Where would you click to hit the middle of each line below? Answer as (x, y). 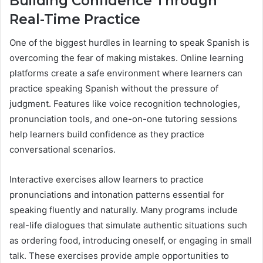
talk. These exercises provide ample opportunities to (119, 256)
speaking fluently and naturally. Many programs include (124, 210)
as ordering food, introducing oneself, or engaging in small (131, 241)
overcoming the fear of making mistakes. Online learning (127, 58)
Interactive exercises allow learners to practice (107, 180)
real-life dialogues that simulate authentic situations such (128, 225)
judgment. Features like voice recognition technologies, (125, 104)
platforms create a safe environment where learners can (126, 73)
